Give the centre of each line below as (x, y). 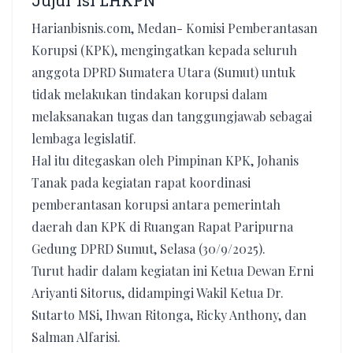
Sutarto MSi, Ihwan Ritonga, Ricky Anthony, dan (169, 315)
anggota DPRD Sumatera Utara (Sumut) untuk (163, 72)
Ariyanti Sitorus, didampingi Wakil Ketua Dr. (158, 293)
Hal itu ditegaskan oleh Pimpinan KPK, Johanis (165, 160)
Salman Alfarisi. (76, 337)
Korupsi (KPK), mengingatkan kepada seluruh (164, 50)
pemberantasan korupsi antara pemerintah (156, 204)
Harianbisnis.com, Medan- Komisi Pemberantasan (175, 28)
